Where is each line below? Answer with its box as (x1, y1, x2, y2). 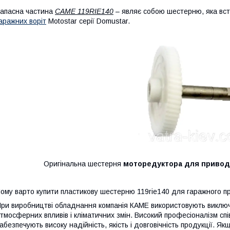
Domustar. (97, 17, 130, 26)
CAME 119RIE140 (55, 7, 113, 16)
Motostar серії (46, 17, 97, 26)
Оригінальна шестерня (44, 160, 123, 168)
